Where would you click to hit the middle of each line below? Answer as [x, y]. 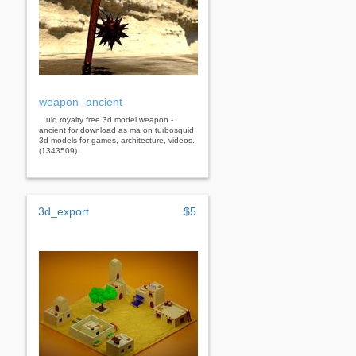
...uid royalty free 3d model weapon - [106, 119]
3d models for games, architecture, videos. [117, 140]
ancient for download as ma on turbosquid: [118, 130]
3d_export [64, 211]
